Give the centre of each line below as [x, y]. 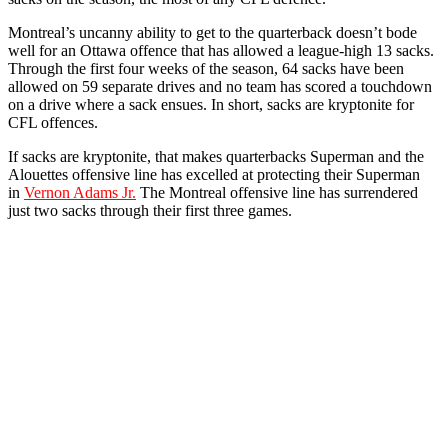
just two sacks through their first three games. [150, 210]
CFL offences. [53, 122]
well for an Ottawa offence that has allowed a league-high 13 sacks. [221, 50]
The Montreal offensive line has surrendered [277, 192]
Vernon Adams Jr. [80, 192]
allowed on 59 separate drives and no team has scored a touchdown [220, 86]
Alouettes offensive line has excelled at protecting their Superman [214, 174]
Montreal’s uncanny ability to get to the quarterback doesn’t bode [212, 32]
